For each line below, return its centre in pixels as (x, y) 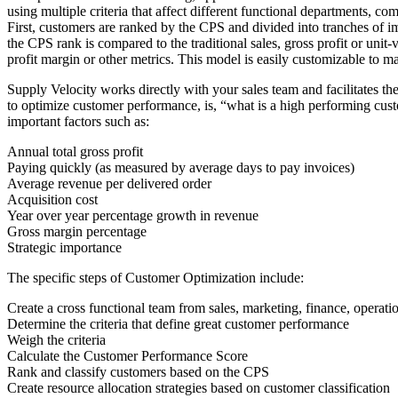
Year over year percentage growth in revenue (133, 216)
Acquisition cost (52, 200)
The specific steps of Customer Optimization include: (155, 278)
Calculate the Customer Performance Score (127, 356)
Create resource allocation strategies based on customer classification (199, 388)
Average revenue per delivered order (109, 184)
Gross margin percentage (77, 232)
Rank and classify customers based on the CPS (138, 372)
